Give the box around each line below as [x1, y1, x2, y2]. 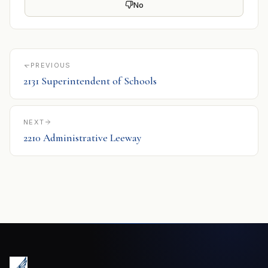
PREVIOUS [31, 60, 71, 69]
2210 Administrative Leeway [23, 131, 142, 144]
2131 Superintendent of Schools [23, 74, 157, 87]
